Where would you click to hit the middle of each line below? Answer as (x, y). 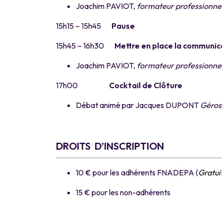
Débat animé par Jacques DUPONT (138, 105)
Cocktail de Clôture (146, 85)
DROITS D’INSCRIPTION (110, 146)
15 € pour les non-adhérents (123, 192)
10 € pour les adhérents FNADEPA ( (137, 172)
